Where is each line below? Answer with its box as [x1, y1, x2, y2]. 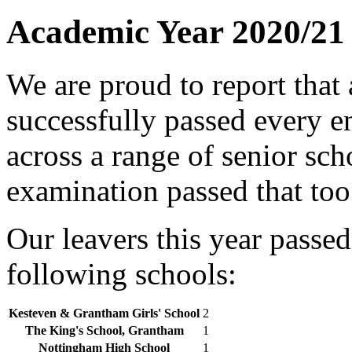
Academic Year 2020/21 [6, 13, 345, 50]
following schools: [6, 256, 236, 291]
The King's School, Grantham [24, 323, 184, 337]
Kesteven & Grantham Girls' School [9, 306, 200, 320]
